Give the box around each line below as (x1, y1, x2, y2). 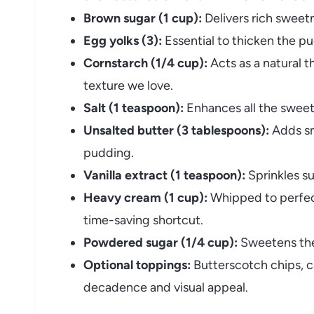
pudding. (83, 144, 134, 161)
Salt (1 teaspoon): (83, 100, 184, 116)
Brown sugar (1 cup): (83, 10, 202, 26)
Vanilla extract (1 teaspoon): (83, 167, 245, 183)
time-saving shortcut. (83, 212, 203, 228)
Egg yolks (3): (83, 32, 162, 48)
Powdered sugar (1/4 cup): (83, 234, 238, 250)
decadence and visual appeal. (83, 279, 248, 295)
